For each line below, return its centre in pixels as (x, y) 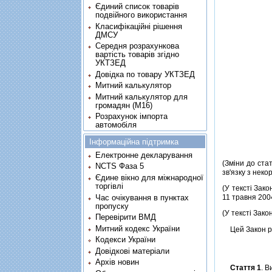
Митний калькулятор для (141, 97)
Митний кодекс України (137, 228)
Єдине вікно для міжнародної (149, 178)
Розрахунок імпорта (131, 117)
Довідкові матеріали (132, 251)
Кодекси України (125, 240)
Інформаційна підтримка (134, 142)
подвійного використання (141, 15)
